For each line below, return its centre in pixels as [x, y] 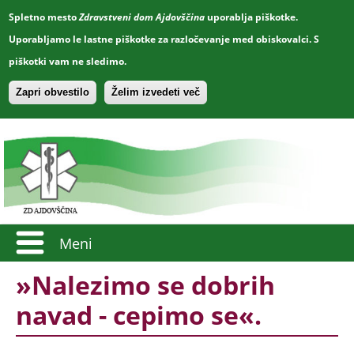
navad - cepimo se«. [139, 315]
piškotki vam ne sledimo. [68, 61]
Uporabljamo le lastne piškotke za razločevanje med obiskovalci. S [164, 39]
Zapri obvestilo [53, 92]
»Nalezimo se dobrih [145, 285]
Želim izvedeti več [156, 92]
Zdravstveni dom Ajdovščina [142, 17]
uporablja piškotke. [252, 17]
